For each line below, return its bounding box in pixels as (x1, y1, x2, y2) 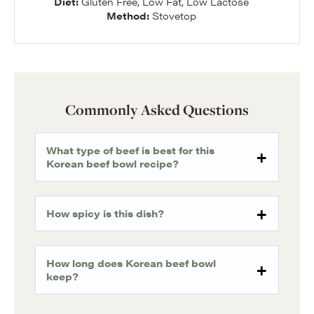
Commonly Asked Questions (65, 100, 249, 119)
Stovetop (151, 8, 196, 22)
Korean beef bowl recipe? (46, 156, 179, 170)
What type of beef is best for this (46, 143, 214, 157)
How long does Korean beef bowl (46, 256, 216, 270)
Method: (106, 8, 152, 22)
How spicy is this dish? (46, 206, 164, 220)
